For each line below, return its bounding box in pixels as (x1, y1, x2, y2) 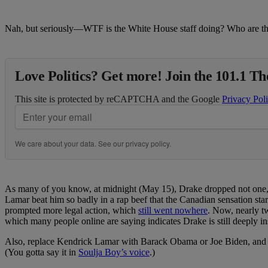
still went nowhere (138, 205, 208, 216)
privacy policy (126, 138, 169, 149)
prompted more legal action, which (5, 205, 138, 216)
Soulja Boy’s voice (78, 247, 150, 258)
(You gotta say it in (5, 247, 78, 258)
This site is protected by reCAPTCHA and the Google (15, 94, 222, 105)
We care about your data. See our (15, 138, 126, 149)
